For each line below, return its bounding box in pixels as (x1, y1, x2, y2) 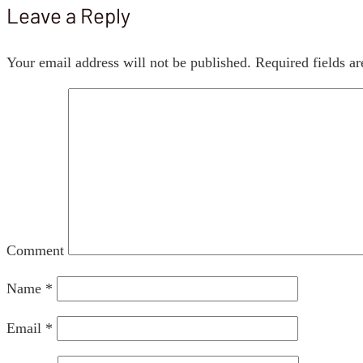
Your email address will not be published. (6, 54, 251, 71)
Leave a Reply (6, 2, 130, 28)
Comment (6, 242, 64, 259)
